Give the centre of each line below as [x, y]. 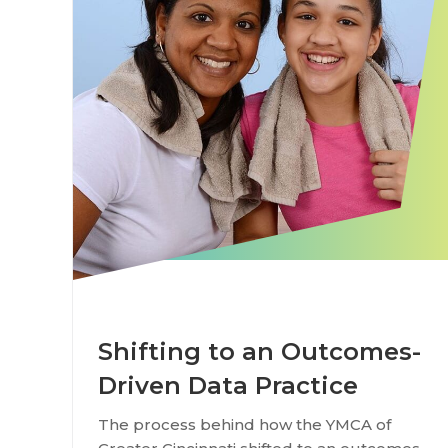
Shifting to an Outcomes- [259, 351]
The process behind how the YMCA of [244, 424]
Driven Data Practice [228, 385]
